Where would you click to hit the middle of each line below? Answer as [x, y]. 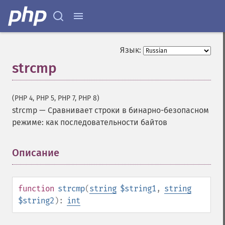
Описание [36, 153]
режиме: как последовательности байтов [90, 122]
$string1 [138, 189]
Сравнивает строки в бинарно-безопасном [128, 110]
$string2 [36, 201]
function [36, 189]
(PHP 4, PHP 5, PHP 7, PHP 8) [56, 98]
